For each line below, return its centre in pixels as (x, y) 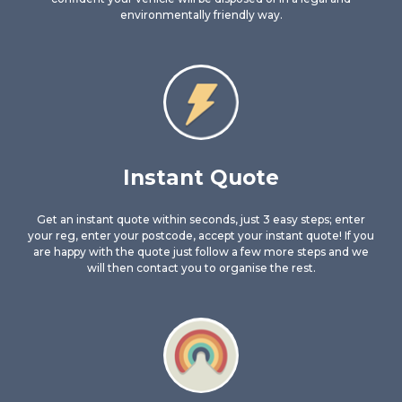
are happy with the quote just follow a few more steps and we (201, 252)
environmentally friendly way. (201, 15)
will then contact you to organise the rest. (201, 268)
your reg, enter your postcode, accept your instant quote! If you (201, 236)
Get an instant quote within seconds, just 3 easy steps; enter (201, 219)
